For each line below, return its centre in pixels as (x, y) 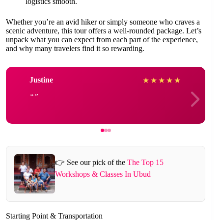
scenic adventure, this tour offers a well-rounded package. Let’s (104, 30)
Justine (41, 80)
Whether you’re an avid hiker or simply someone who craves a (103, 22)
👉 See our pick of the (91, 163)
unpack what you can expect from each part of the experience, (102, 39)
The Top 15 (145, 163)
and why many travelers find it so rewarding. (75, 48)
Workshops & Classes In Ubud (103, 174)
